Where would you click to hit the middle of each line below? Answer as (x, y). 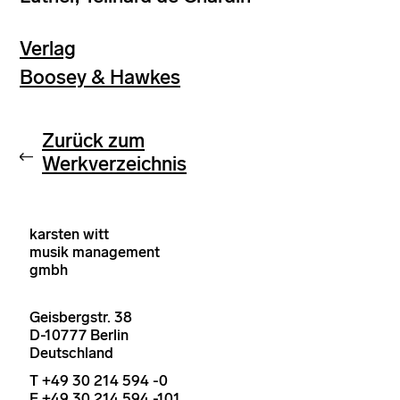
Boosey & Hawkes (100, 77)
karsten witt (69, 234)
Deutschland (71, 353)
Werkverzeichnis (114, 163)
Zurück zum (93, 140)
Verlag (48, 49)
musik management (95, 252)
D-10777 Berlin (79, 335)
